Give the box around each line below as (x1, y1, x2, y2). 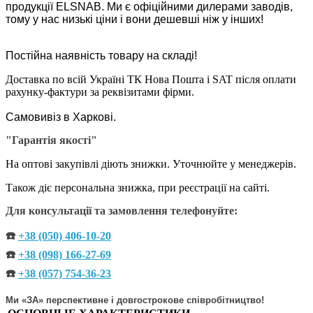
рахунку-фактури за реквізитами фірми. (6, 85, 194, 98)
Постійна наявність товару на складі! (6, 49, 197, 61)
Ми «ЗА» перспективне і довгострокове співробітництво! (6, 294, 264, 305)
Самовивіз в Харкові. (6, 110, 116, 123)
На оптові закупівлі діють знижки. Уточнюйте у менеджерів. (6, 157, 296, 170)
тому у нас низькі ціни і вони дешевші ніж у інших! (6, 13, 263, 25)
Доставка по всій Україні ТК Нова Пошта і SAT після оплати (6, 73, 296, 85)
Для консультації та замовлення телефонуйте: (6, 204, 238, 217)
